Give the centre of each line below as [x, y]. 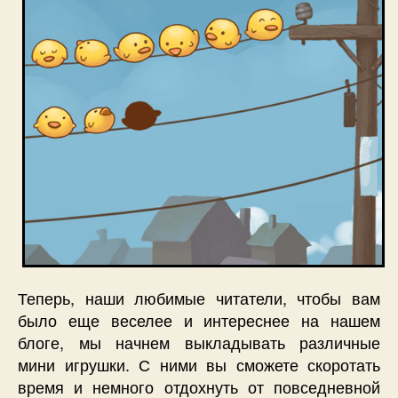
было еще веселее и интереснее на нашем [199, 320]
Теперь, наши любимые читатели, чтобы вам [199, 298]
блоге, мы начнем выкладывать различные [199, 342]
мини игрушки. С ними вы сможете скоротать [199, 364]
